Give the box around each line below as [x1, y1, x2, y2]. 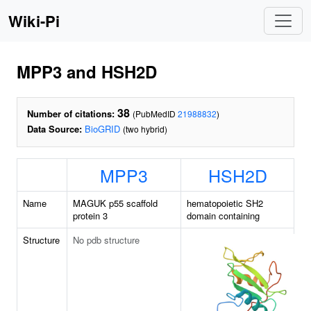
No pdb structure [73, 233, 140, 246]
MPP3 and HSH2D [17, 60, 157, 83]
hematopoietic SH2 [187, 196, 263, 210]
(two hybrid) [123, 123, 167, 135]
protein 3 [73, 209, 108, 222]
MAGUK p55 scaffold [73, 196, 158, 210]
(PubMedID [133, 108, 178, 119]
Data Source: [27, 122, 82, 135]
